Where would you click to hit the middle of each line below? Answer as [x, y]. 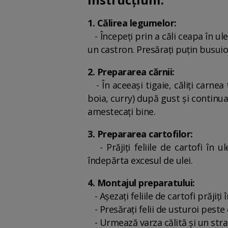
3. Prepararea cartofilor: [140, 134]
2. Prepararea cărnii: [131, 72]
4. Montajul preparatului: [141, 183]
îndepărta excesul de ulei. [140, 160]
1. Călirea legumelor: [132, 23]
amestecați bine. [121, 111]
